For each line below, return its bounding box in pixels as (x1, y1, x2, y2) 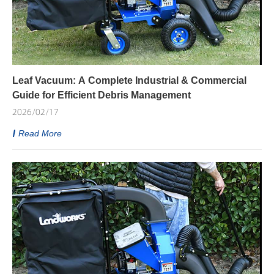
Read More (18, 128, 62, 138)
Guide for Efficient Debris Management (12, 90, 191, 100)
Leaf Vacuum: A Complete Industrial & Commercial (12, 75, 246, 86)
